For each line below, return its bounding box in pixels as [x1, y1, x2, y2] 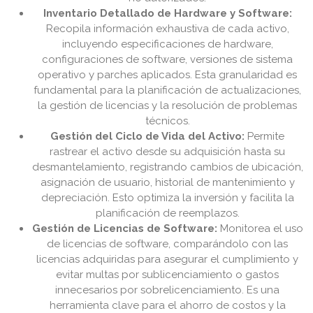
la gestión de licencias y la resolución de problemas [38, 99, 298, 112]
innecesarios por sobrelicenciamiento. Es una [55, 284, 280, 297]
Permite [245, 130, 285, 143]
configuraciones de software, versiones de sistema [42, 53, 293, 66]
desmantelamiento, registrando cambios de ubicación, [32, 161, 303, 174]
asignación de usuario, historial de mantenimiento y [41, 176, 295, 189]
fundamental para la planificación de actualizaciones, [34, 84, 302, 97]
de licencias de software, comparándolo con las [47, 238, 289, 251]
